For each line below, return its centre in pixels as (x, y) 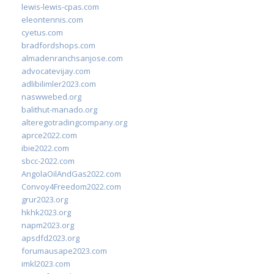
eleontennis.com (52, 20)
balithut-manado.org (59, 109)
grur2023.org (45, 199)
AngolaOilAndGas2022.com (71, 174)
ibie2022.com (45, 148)
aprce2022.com (49, 135)
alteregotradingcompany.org (74, 122)
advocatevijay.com (56, 71)
